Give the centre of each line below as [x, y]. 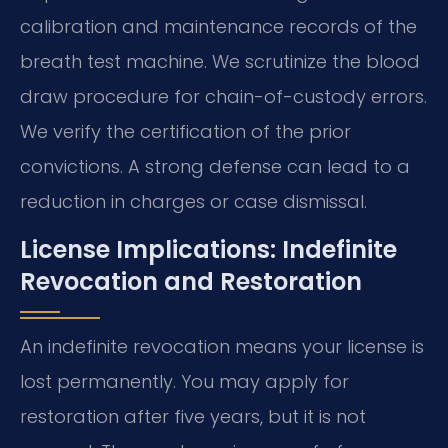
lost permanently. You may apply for [184, 381]
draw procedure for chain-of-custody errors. [223, 97]
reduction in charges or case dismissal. [193, 202]
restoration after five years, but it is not [193, 416]
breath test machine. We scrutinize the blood [220, 62]
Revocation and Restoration [191, 281]
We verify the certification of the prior [185, 132]
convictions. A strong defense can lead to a [215, 167]
